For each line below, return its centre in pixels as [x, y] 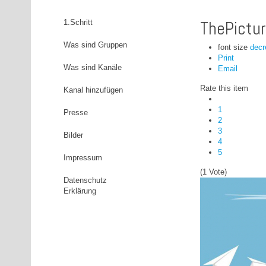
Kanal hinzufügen [93, 90]
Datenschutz [85, 180]
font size [233, 47]
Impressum [83, 158]
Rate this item [224, 88]
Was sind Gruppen [95, 45]
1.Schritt [78, 22]
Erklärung [80, 191]
